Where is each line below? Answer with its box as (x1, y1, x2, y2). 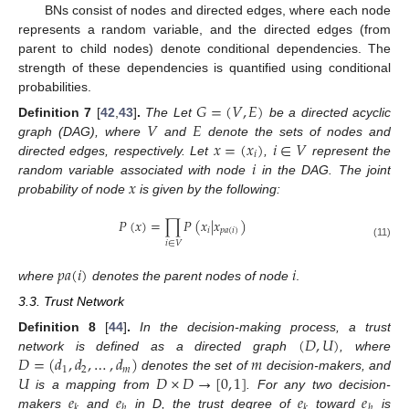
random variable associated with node (18, 162, 252, 177)
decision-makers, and (262, 358, 392, 373)
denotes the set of (137, 358, 252, 373)
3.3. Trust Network (18, 294, 124, 309)
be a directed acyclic (264, 104, 392, 120)
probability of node (18, 181, 129, 196)
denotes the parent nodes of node (91, 268, 288, 284)
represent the (307, 142, 392, 158)
